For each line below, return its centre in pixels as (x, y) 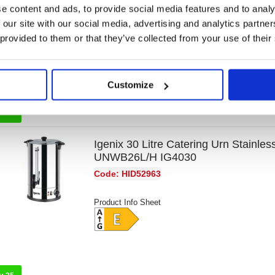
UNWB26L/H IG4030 (145, 157)
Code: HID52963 (128, 174)
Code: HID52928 (128, 11)
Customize (131, 85)
